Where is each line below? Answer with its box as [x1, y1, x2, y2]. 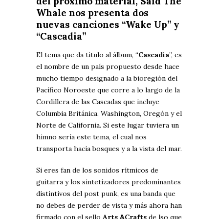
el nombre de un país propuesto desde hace [36, 62, 179, 71]
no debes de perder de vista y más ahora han [36, 200, 182, 210]
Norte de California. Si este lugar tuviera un [36, 120, 179, 130]
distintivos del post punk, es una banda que [36, 189, 175, 198]
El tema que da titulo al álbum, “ [36, 50, 138, 59]
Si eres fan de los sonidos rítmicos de [36, 165, 158, 175]
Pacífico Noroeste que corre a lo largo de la [36, 85, 180, 94]
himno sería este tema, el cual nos [36, 132, 147, 141]
